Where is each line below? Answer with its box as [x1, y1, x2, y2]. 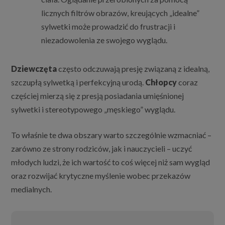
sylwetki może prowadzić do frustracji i [41, 22, 176, 32]
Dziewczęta [11, 64, 57, 74]
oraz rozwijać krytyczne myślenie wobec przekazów [11, 171, 191, 181]
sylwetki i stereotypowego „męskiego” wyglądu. [11, 104, 176, 115]
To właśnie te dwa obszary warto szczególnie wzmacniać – [11, 130, 212, 140]
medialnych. [11, 184, 52, 194]
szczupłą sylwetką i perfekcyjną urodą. [11, 77, 146, 87]
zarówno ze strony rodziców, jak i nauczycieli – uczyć [11, 144, 192, 154]
